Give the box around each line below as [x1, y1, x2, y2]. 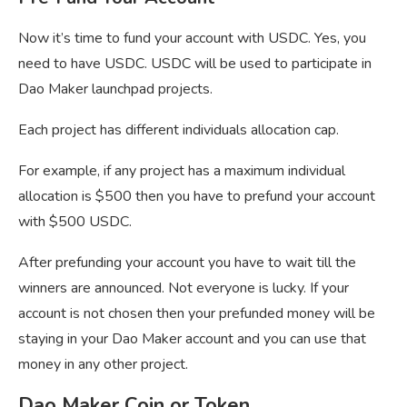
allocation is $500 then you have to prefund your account [18, 185, 375, 206]
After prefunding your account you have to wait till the [18, 252, 356, 273]
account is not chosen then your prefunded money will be [18, 303, 375, 323]
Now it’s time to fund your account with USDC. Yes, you [18, 27, 366, 48]
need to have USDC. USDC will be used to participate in [18, 53, 372, 74]
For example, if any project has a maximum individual [18, 160, 345, 181]
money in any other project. [18, 353, 188, 374]
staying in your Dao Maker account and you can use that [18, 328, 366, 349]
